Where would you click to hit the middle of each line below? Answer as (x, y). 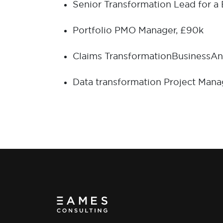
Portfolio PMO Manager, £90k (138, 30)
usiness (194, 56)
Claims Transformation (122, 56)
